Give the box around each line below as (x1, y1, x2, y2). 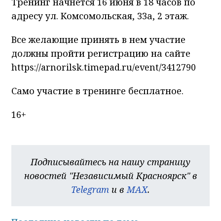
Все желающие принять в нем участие (11, 33, 185, 45)
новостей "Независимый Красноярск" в (24, 169, 197, 182)
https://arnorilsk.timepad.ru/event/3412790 (11, 61, 196, 73)
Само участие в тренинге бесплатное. (11, 84, 184, 97)
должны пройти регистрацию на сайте (11, 47, 190, 59)
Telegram (71, 183, 109, 195)
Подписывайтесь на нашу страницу (31, 155, 190, 168)
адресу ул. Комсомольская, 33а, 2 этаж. (11, 9, 189, 22)
